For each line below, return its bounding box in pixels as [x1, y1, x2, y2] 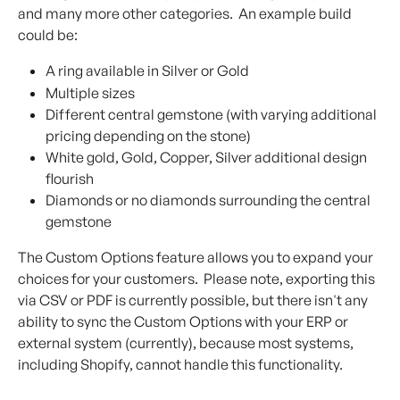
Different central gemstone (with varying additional [46, 105, 379, 124]
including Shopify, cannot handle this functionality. [18, 355, 343, 374]
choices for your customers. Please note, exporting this [18, 270, 378, 288]
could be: [18, 26, 78, 45]
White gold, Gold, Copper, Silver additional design [46, 148, 370, 167]
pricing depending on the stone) [46, 127, 251, 146]
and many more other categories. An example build [18, 4, 354, 23]
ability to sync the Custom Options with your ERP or [18, 312, 351, 331]
